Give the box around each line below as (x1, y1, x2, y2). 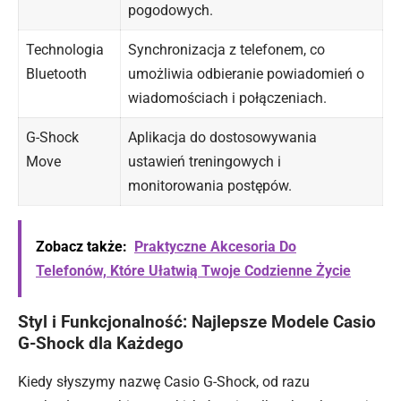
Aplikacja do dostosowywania (128, 129, 317, 147)
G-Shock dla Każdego (18, 333, 183, 354)
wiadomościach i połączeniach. (128, 90, 327, 107)
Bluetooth (26, 65, 87, 83)
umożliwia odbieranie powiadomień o (128, 65, 364, 83)
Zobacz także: (36, 238, 127, 256)
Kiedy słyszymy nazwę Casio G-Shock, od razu (18, 372, 310, 390)
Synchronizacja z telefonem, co (128, 41, 325, 59)
